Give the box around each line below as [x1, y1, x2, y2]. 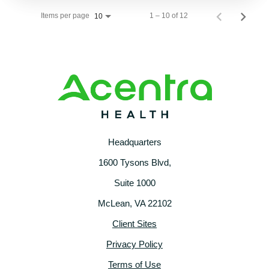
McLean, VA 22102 [97, 198, 172, 209]
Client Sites [112, 219, 157, 229]
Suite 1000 [113, 178, 156, 189]
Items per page [41, 11, 89, 20]
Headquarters [107, 137, 162, 148]
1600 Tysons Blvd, [98, 157, 171, 168]
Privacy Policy [106, 239, 163, 250]
